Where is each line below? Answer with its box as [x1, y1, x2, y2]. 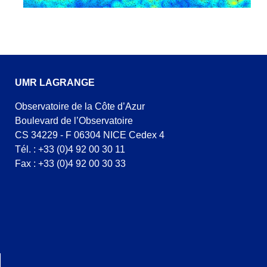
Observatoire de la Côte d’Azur [15, 101, 145, 111]
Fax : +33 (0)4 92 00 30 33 [15, 158, 126, 169]
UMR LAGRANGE [15, 77, 95, 88]
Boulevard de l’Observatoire [15, 115, 133, 126]
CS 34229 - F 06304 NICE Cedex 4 [15, 129, 164, 140]
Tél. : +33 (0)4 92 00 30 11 [15, 144, 125, 154]
